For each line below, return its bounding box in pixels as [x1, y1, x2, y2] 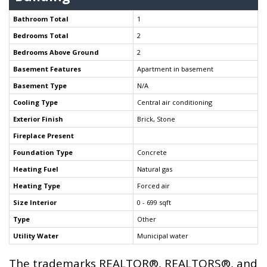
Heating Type [13, 181, 60, 191]
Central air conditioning [137, 98, 212, 107]
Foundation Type [13, 148, 73, 157]
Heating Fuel [13, 164, 58, 174]
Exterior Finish [13, 114, 63, 124]
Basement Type [13, 81, 67, 91]
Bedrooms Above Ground [13, 48, 99, 57]
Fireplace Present [13, 131, 74, 141]
